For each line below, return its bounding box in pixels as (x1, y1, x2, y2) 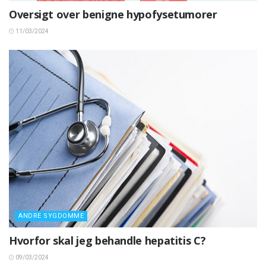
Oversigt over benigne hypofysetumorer (9, 7, 217, 21)
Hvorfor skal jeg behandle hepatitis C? (9, 233, 206, 248)
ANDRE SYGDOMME (18, 211, 84, 220)
